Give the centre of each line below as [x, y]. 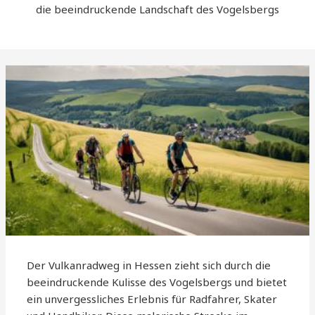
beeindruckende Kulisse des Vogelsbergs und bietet [157, 282]
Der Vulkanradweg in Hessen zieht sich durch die [149, 265]
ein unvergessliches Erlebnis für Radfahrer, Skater [152, 299]
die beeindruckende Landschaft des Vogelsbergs [157, 9]
